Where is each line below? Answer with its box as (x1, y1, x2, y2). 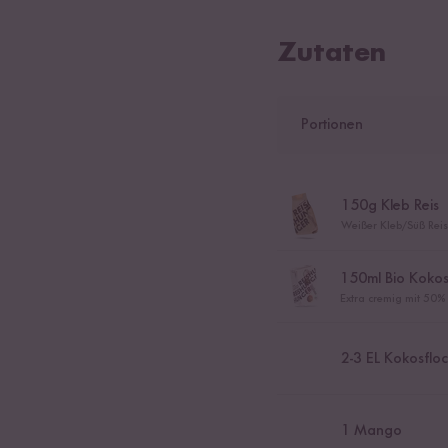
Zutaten (276, 40, 386, 68)
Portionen (300, 117, 363, 133)
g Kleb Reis (367, 198, 439, 214)
